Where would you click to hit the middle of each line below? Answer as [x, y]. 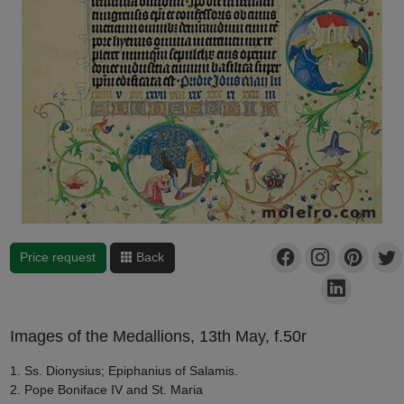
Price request [58, 257]
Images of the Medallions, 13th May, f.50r [158, 336]
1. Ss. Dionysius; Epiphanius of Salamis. [124, 370]
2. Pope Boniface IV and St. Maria [106, 389]
